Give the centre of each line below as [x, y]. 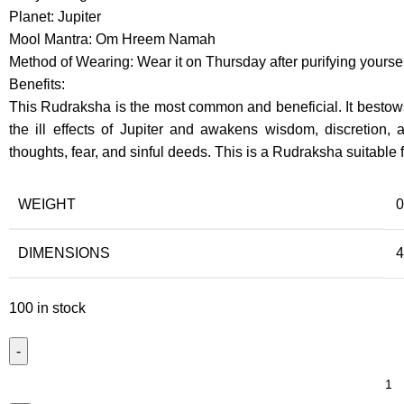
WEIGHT [47, 204]
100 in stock [47, 308]
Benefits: [37, 84]
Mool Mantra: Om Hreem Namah [112, 39]
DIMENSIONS [64, 253]
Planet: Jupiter [55, 17]
